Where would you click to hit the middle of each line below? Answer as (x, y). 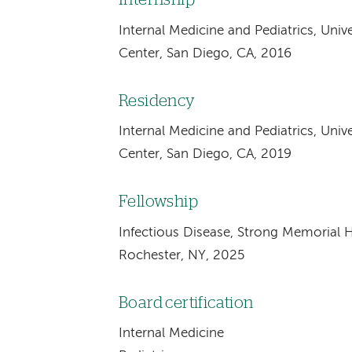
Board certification (186, 303)
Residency (157, 101)
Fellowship (158, 202)
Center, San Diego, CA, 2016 (205, 53)
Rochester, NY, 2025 (181, 255)
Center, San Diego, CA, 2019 (205, 155)
